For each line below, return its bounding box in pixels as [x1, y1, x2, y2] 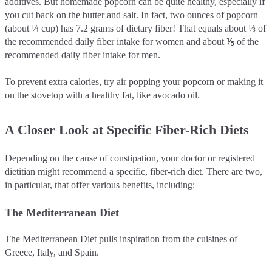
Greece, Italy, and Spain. [5, 246, 101, 257]
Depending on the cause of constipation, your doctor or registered [5, 152, 255, 163]
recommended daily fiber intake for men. [5, 49, 163, 60]
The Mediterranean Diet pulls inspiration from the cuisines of [5, 233, 237, 244]
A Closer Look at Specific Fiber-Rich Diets [5, 121, 249, 137]
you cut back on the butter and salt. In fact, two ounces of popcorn [5, 9, 258, 20]
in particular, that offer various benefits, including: [5, 179, 195, 190]
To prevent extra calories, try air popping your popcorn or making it [5, 76, 263, 87]
